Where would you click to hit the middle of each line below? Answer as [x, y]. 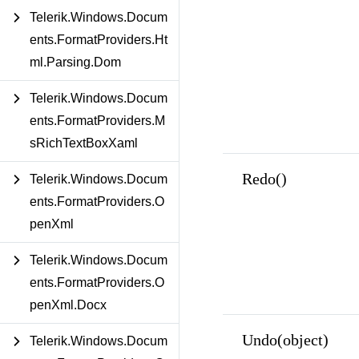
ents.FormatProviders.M [97, 121]
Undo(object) [285, 339]
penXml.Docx [68, 305]
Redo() [264, 178]
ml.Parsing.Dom [75, 62]
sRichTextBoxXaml [84, 143]
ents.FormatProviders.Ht [99, 40]
